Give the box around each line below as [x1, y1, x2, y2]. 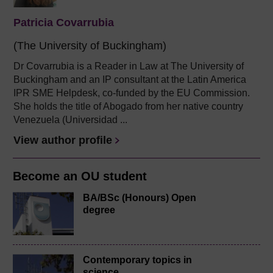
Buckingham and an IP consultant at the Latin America [13, 74, 246, 85]
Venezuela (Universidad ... [13, 115, 127, 126]
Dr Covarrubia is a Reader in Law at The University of [13, 61, 244, 72]
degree [83, 205, 115, 216]
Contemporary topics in [83, 255, 192, 266]
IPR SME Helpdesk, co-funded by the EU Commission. [13, 88, 250, 99]
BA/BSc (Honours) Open [83, 193, 196, 204]
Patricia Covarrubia [13, 16, 114, 29]
